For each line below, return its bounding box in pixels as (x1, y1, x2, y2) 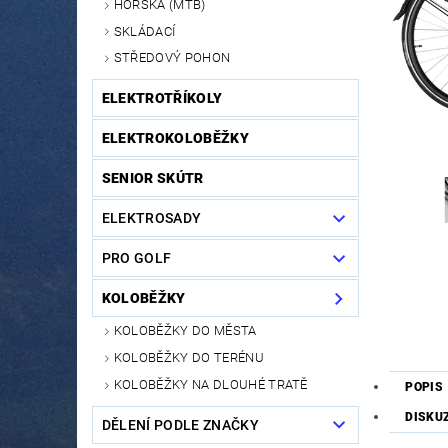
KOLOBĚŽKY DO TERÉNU (113, 350, 264, 366)
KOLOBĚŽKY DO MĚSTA (113, 323, 257, 339)
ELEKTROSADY (101, 210, 202, 227)
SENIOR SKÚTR (101, 170, 204, 187)
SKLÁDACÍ (113, 23, 176, 39)
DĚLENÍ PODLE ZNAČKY (101, 416, 259, 433)
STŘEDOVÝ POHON (113, 50, 231, 66)
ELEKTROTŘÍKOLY (101, 90, 223, 107)
